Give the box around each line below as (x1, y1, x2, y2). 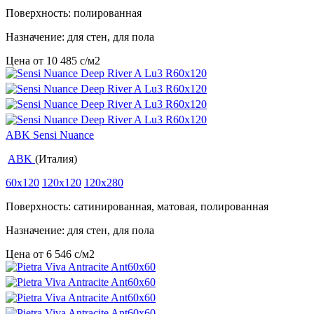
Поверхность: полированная (6, 7, 142, 20)
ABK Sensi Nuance (6, 129, 94, 142)
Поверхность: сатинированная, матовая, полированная (6, 200, 268, 213)
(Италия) (35, 153, 77, 165)
